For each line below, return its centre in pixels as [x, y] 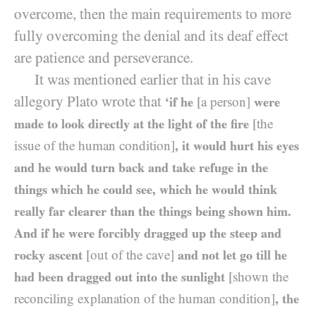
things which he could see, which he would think [146, 189]
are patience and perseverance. [104, 58]
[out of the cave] [130, 255]
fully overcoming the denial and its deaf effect [151, 36]
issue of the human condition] [95, 146]
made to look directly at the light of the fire [133, 124]
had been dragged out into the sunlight [121, 277]
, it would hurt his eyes [237, 146]
